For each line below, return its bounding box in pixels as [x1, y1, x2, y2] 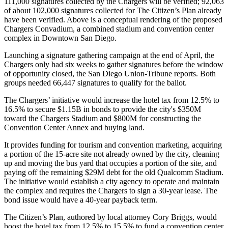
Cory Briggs [153, 213, 192, 221]
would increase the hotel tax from [81, 96, 190, 104]
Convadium [35, 24, 73, 33]
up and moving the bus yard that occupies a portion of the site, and [4, 159, 217, 167]
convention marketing [118, 140, 188, 149]
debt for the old [104, 168, 157, 177]
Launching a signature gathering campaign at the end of [4, 51, 184, 60]
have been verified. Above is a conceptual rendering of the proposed [4, 15, 222, 24]
